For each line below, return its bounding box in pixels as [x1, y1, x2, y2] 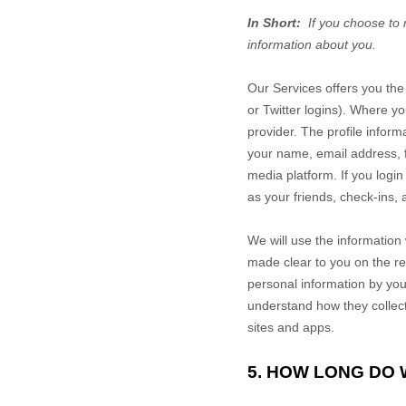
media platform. [247, 168, 341, 182]
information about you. [247, 37, 376, 52]
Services [273, 81, 322, 95]
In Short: [247, 15, 308, 30]
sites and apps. [247, 320, 334, 334]
